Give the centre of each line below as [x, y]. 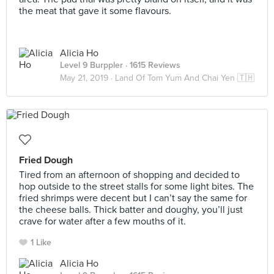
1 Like [41, 243]
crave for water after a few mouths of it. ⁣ [104, 221]
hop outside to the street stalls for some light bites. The [136, 187]
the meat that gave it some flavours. [95, 11]
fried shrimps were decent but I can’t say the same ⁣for [133, 198]
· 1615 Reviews [152, 65]
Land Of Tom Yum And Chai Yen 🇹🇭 [185, 78]
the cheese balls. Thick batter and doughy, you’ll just [131, 210]
